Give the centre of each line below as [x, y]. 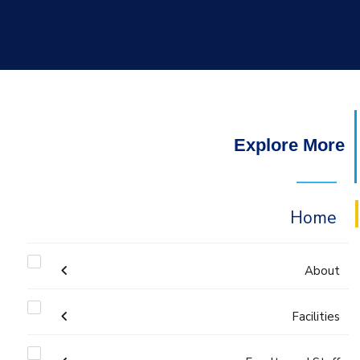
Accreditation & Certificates [250, 320]
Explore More [289, 147]
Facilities [316, 316]
